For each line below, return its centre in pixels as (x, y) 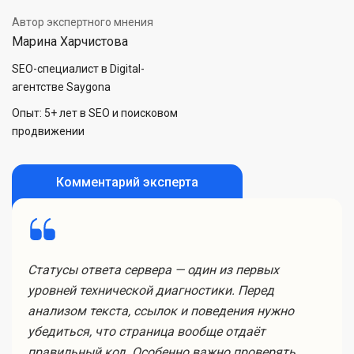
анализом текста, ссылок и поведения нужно (161, 311)
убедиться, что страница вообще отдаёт (147, 331)
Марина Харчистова (70, 41)
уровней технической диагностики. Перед (151, 290)
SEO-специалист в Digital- (78, 69)
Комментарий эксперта (127, 182)
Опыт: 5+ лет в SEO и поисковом (95, 113)
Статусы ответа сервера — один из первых (153, 270)
